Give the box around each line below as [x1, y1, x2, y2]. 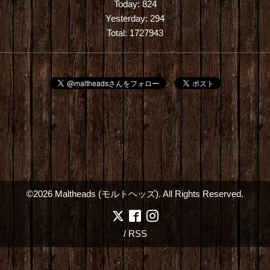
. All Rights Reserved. [159, 188, 243, 199]
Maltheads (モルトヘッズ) [55, 188, 159, 199]
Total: [107, 27, 130, 38]
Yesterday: [105, 13, 150, 24]
